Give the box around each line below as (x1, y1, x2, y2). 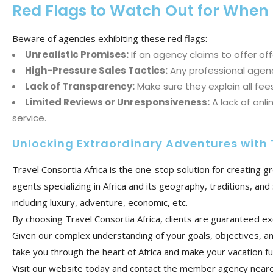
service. (12, 111, 46, 124)
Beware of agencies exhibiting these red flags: (12, 32, 207, 44)
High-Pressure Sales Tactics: (25, 63, 168, 77)
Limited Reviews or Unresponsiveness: (25, 95, 210, 108)
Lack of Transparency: (25, 79, 135, 93)
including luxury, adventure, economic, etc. (12, 196, 188, 208)
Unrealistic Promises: (25, 48, 129, 61)
